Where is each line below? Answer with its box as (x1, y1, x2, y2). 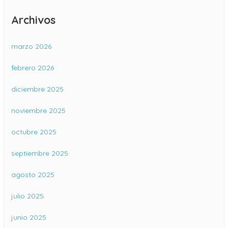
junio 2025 (11, 213, 46, 222)
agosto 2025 (11, 170, 54, 180)
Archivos (11, 13, 55, 26)
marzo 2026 (11, 42, 51, 51)
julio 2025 (11, 191, 44, 201)
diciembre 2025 (11, 84, 64, 94)
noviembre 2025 (11, 106, 66, 116)
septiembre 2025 (11, 149, 68, 158)
